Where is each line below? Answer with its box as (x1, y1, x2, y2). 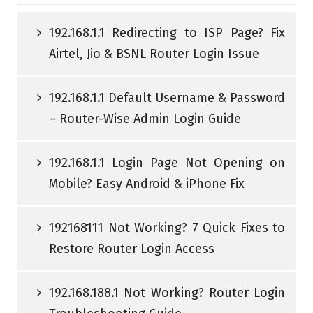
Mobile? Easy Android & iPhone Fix (49, 175, 245, 191)
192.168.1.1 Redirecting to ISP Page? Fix (49, 24, 285, 41)
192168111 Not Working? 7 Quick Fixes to (49, 219, 285, 235)
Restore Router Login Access (49, 240, 214, 256)
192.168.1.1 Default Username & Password (49, 89, 285, 105)
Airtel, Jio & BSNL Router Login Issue (49, 45, 259, 61)
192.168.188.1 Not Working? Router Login (49, 284, 285, 300)
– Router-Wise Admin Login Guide (49, 110, 241, 126)
